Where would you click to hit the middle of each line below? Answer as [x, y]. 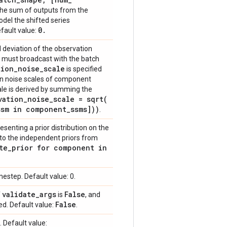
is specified [83, 69]
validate [19, 194]
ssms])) [85, 109]
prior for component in [59, 148]
